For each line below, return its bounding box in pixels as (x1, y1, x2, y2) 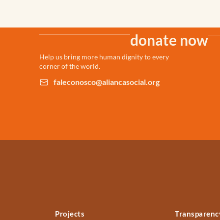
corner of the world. (39, 62, 100, 71)
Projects (55, 209, 84, 218)
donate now (130, 31, 208, 49)
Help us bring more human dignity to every (39, 53, 169, 61)
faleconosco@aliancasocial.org (53, 77, 160, 87)
